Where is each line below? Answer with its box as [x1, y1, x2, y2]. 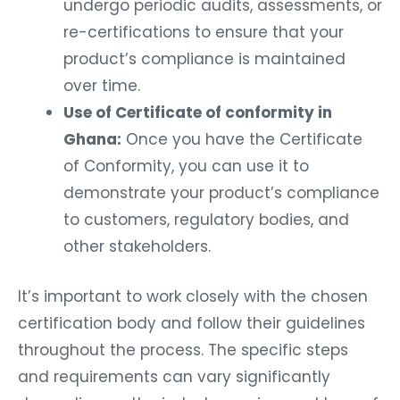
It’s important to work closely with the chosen [18, 285, 368, 307]
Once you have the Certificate [121, 129, 362, 151]
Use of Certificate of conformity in [63, 102, 332, 124]
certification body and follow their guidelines [18, 312, 365, 334]
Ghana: [63, 129, 121, 151]
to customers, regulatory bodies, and [63, 209, 349, 231]
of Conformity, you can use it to [63, 155, 309, 178]
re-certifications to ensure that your [63, 21, 344, 44]
